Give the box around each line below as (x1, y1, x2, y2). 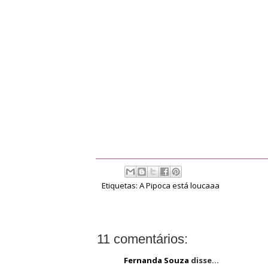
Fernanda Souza (123, 255, 189, 266)
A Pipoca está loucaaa (139, 180, 220, 191)
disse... (188, 255, 219, 266)
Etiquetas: (101, 180, 139, 191)
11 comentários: (96, 231, 188, 246)
